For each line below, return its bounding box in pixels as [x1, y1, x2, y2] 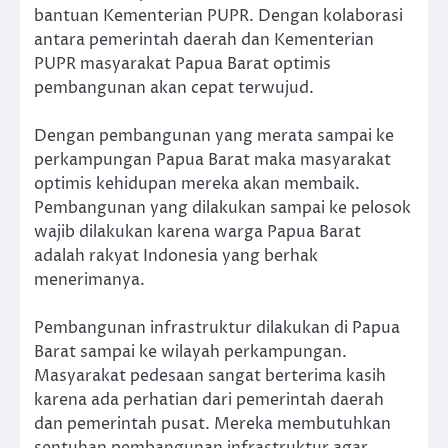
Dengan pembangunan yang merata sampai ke [34, 124, 394, 147]
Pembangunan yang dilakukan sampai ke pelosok [34, 196, 411, 219]
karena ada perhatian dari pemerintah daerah [34, 388, 384, 411]
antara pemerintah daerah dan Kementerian [34, 28, 374, 51]
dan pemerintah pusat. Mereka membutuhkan [34, 412, 391, 435]
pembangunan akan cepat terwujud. [34, 76, 314, 99]
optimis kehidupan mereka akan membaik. [34, 172, 360, 195]
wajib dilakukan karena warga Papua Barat [34, 220, 361, 243]
